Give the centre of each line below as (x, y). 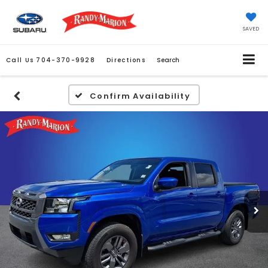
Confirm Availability (140, 96)
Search (168, 60)
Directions (126, 60)
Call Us (20, 60)
